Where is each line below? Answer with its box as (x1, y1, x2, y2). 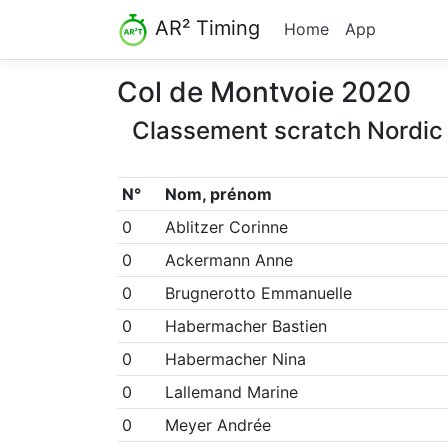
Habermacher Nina (164, 348, 306, 369)
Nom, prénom (164, 183, 272, 204)
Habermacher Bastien (164, 315, 327, 336)
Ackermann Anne (164, 249, 293, 270)
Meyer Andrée (164, 414, 271, 435)
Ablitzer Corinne (164, 216, 288, 237)
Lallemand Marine (164, 381, 298, 402)
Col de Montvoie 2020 (117, 74, 411, 109)
